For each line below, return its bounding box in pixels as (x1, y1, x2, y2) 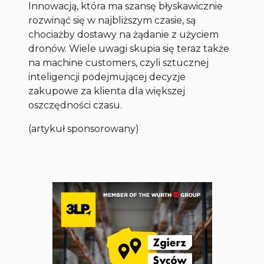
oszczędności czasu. (28, 100, 123, 111)
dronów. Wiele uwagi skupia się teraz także (28, 43, 230, 55)
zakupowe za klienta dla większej (28, 85, 186, 97)
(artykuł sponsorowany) (28, 123, 140, 135)
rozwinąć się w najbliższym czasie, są (28, 15, 196, 27)
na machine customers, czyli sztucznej (28, 57, 209, 69)
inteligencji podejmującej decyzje (28, 71, 186, 83)
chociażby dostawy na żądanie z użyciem (28, 29, 219, 41)
